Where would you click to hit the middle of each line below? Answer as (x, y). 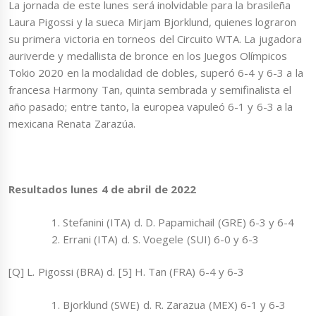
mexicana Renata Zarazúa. (72, 124)
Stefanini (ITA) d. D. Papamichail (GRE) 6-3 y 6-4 (179, 222)
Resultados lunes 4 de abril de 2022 (102, 189)
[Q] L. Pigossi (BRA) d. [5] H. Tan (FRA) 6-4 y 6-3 (127, 272)
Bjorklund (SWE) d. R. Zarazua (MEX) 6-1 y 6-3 (175, 304)
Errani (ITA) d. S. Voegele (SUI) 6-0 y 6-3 (161, 239)
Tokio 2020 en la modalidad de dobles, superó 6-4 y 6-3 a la (156, 73)
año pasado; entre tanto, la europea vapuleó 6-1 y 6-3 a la (151, 107)
